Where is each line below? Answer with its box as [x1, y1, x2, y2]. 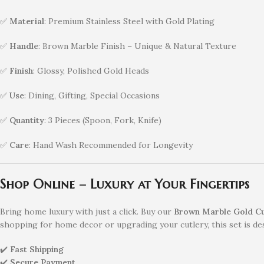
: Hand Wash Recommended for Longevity [29, 139, 193, 150]
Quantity [9, 114, 44, 126]
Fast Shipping [10, 243, 64, 255]
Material [9, 15, 44, 27]
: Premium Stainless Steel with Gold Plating [44, 15, 214, 27]
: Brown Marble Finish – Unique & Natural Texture [38, 40, 236, 51]
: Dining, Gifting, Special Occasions [24, 90, 160, 101]
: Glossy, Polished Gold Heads [33, 65, 149, 76]
